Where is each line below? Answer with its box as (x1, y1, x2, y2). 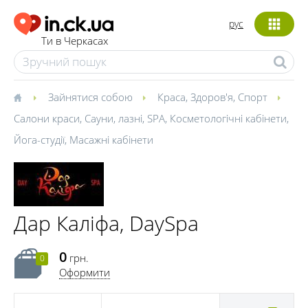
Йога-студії (14, 133, 65, 146)
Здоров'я (190, 90, 233, 104)
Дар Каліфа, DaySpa (14, 209, 199, 237)
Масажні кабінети (69, 133, 153, 146)
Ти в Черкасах (41, 34, 108, 48)
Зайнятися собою (48, 90, 133, 104)
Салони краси (14, 111, 80, 125)
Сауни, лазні (85, 111, 142, 125)
